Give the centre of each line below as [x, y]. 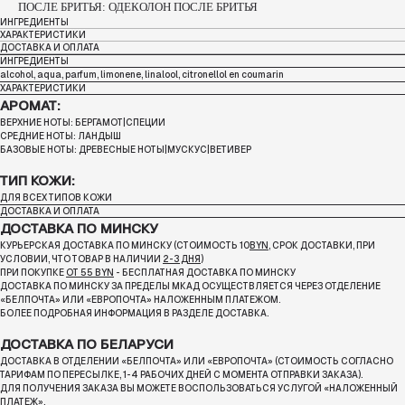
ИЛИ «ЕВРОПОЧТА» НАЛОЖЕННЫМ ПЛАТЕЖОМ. [171, 300]
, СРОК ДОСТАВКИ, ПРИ [322, 246]
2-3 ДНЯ [182, 259]
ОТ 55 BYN [90, 273]
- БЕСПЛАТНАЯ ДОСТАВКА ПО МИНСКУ [205, 273]
